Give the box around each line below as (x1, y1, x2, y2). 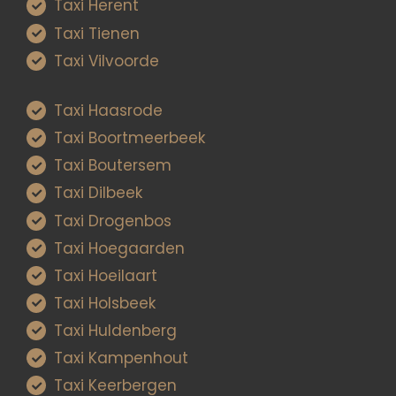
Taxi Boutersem (54, 155, 172, 177)
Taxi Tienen (54, 22, 141, 44)
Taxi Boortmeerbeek (54, 127, 206, 149)
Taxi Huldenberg (54, 319, 178, 341)
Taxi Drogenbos (54, 209, 172, 232)
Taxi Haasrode (54, 100, 164, 122)
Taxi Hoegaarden (54, 237, 186, 259)
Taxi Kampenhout (54, 347, 189, 369)
